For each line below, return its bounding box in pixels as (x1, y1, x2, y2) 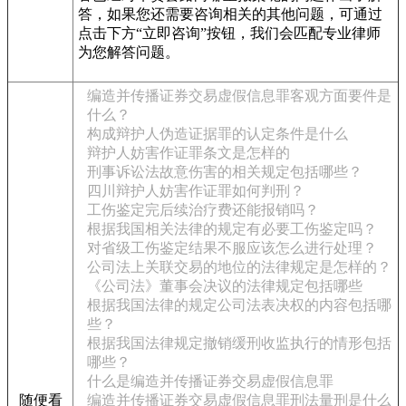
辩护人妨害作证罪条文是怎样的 (87, 145, 290, 160)
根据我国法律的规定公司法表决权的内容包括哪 (87, 297, 391, 313)
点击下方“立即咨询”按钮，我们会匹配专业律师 (78, 25, 381, 41)
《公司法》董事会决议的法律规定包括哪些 (87, 278, 362, 294)
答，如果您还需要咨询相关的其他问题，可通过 (78, 6, 382, 22)
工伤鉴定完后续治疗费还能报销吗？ (87, 202, 319, 217)
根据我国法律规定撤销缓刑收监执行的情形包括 (87, 335, 391, 351)
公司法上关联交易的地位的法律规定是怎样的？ (87, 259, 391, 275)
